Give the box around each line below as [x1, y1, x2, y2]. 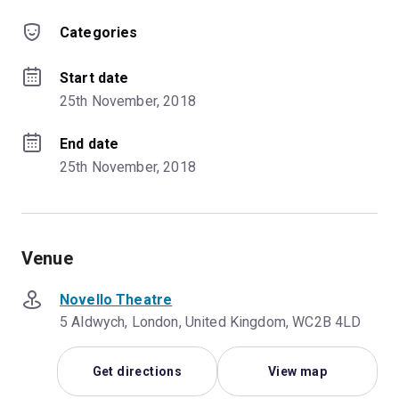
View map [267, 363, 328, 379]
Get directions [92, 363, 183, 379]
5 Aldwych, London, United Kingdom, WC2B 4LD [60, 313, 362, 330]
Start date [60, 69, 129, 86]
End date [60, 134, 119, 152]
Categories [60, 23, 138, 41]
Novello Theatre [60, 291, 173, 309]
